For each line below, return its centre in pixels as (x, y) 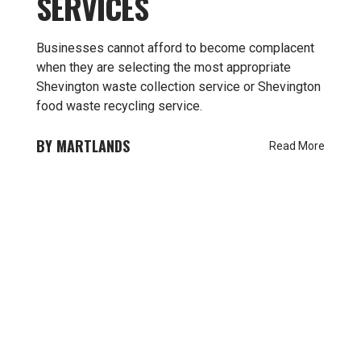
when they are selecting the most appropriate (164, 67)
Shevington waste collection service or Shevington (178, 87)
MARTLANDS (93, 146)
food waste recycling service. (119, 106)
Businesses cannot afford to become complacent (175, 48)
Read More (297, 146)
